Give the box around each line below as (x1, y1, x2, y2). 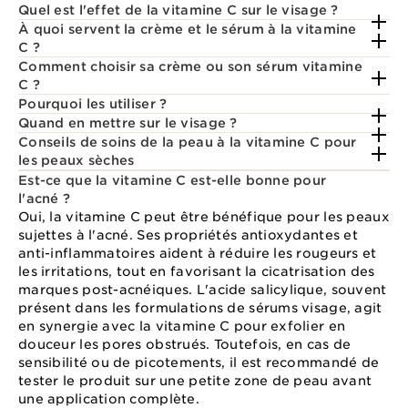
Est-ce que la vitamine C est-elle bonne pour (18, 172, 327, 188)
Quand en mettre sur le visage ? (18, 115, 238, 130)
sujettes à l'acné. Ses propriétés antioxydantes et (18, 227, 358, 242)
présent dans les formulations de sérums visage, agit (18, 300, 382, 315)
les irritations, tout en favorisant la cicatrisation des (18, 263, 375, 279)
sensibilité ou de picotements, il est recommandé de (18, 354, 380, 370)
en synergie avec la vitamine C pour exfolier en (18, 318, 346, 333)
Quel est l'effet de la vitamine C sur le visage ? (18, 2, 339, 17)
